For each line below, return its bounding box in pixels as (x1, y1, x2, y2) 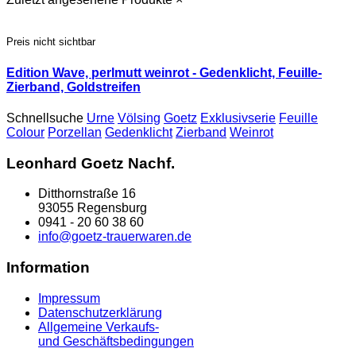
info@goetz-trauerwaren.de (38, 230, 192, 244)
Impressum (38, 291, 100, 305)
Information (6, 259, 90, 276)
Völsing (118, 110, 161, 125)
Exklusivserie (200, 110, 276, 125)
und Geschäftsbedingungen (38, 334, 194, 348)
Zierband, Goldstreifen (6, 79, 141, 94)
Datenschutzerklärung (38, 305, 162, 319)
